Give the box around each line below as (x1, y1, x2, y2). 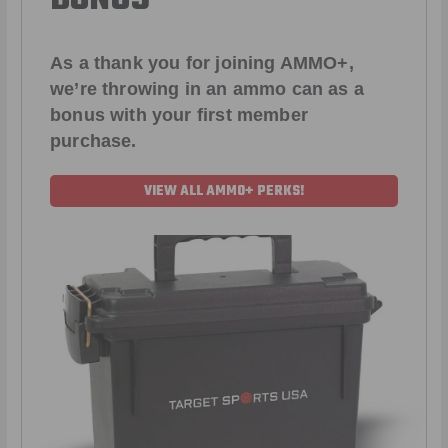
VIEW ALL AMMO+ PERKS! (143, 179, 305, 202)
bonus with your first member (50, 105, 308, 126)
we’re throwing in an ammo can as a (50, 79, 364, 100)
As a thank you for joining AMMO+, (50, 53, 354, 74)
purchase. (50, 131, 137, 152)
